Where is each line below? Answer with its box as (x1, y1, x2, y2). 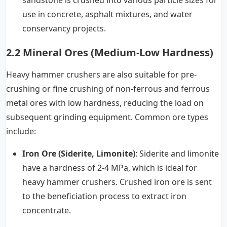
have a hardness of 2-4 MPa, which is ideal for (22, 162, 197, 173)
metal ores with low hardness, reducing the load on (6, 97, 204, 108)
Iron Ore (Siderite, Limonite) (22, 147, 135, 159)
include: (6, 125, 36, 137)
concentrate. (22, 204, 71, 216)
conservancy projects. (22, 22, 106, 34)
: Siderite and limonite (135, 147, 219, 159)
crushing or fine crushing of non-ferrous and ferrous (6, 83, 210, 94)
